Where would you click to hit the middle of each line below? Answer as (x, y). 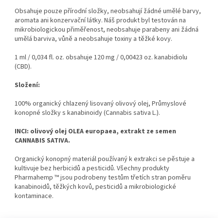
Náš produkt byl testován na (145, 21)
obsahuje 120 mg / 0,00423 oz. (109, 58)
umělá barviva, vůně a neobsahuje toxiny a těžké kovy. (93, 39)
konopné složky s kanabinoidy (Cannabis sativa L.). (87, 113)
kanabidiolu (171, 58)
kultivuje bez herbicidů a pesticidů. (65, 169)
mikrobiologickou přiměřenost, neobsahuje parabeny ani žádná (107, 30)
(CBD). (23, 67)
